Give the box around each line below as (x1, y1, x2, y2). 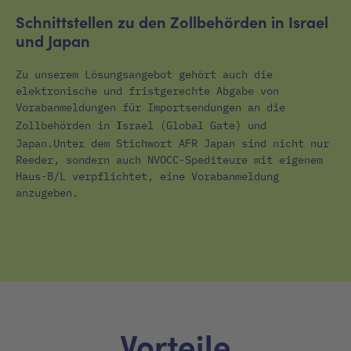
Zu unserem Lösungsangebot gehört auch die (16, 67, 273, 81)
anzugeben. (16, 185, 78, 200)
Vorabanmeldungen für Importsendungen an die (16, 100, 285, 114)
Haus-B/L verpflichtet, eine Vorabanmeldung (16, 168, 279, 183)
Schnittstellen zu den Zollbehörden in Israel (16, 9, 328, 32)
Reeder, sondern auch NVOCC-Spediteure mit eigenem (16, 152, 323, 167)
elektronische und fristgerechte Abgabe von (16, 83, 279, 98)
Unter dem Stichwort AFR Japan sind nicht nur (53, 136, 329, 150)
